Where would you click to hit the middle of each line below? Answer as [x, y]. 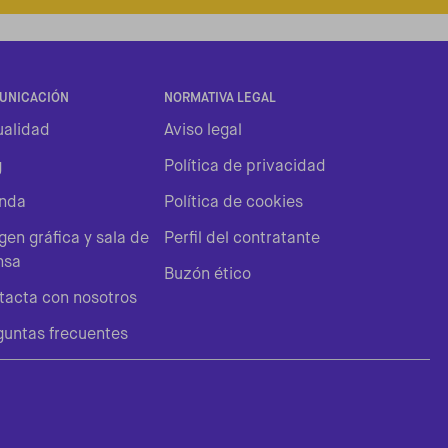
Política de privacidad [244, 166]
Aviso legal [202, 130]
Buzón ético [207, 274]
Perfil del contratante [241, 238]
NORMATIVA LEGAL [219, 98]
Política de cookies [233, 202]
